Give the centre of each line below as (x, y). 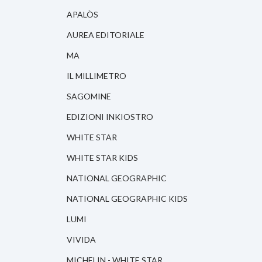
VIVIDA (81, 240)
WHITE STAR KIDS (102, 158)
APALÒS (82, 15)
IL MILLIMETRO (96, 76)
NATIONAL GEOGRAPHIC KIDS (127, 199)
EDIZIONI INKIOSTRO (110, 117)
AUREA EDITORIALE (106, 35)
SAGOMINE (89, 96)
